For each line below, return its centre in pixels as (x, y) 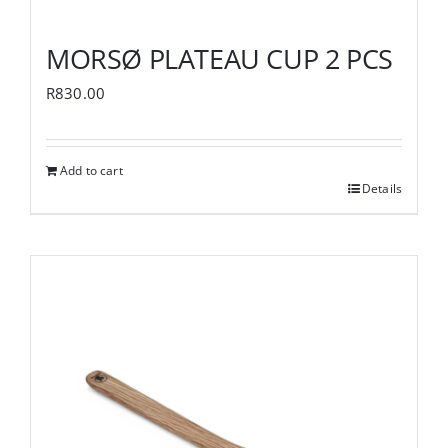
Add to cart (91, 170)
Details (381, 188)
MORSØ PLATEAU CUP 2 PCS (219, 58)
